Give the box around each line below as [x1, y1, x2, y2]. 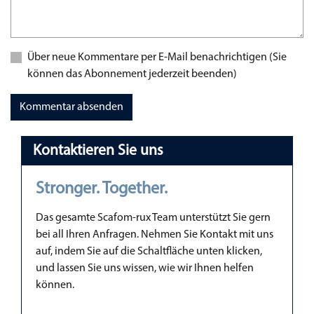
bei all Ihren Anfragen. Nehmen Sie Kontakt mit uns [36, 229, 273, 241]
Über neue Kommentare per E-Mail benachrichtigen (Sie [27, 51, 287, 63]
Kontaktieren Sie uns [33, 144, 163, 159]
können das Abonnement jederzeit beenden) [27, 68, 237, 80]
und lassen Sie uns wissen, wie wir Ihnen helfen [36, 263, 254, 275]
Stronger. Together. [36, 181, 168, 198]
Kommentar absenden [20, 101, 123, 113]
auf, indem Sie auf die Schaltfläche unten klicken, [36, 246, 262, 258]
